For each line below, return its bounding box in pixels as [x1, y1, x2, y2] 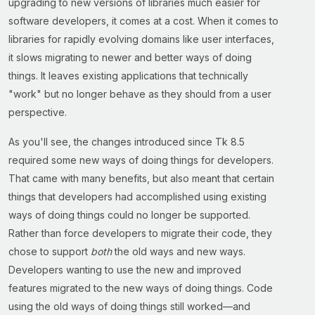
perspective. [8, 106, 67, 118]
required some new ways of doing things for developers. [8, 154, 274, 166]
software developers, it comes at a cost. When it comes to [8, 15, 278, 27]
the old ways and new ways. [112, 245, 245, 257]
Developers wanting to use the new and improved [8, 264, 241, 276]
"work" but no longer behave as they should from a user [8, 88, 271, 100]
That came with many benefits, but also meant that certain [8, 172, 274, 184]
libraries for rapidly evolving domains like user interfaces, [8, 33, 274, 45]
